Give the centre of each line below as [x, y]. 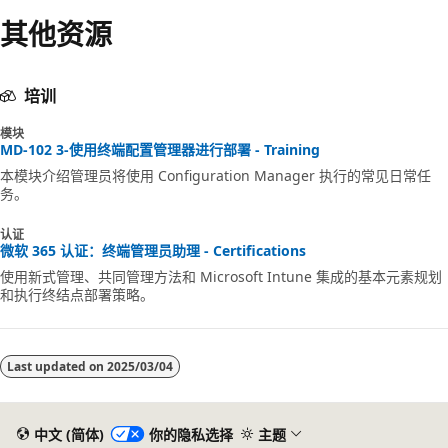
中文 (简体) [68, 434]
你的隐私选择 [190, 434]
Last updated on [57, 366]
